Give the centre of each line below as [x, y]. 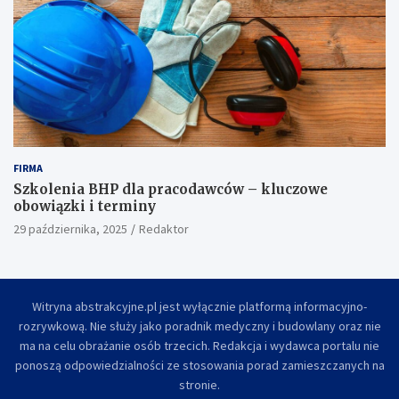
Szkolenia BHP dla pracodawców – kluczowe [171, 189]
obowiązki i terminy [85, 206]
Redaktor [164, 228]
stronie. [199, 384]
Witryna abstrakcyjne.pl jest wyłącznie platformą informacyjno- [199, 306]
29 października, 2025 [70, 228]
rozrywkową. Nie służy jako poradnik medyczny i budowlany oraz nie [199, 326]
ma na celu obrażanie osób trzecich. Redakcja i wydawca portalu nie [199, 345]
